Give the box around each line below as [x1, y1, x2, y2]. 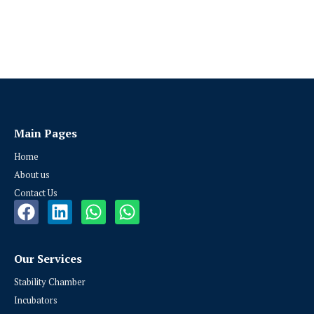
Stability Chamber [14, 275, 86, 288]
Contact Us [14, 186, 58, 199]
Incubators [14, 293, 58, 306]
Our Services [14, 250, 83, 266]
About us [14, 168, 50, 181]
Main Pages [14, 125, 78, 141]
